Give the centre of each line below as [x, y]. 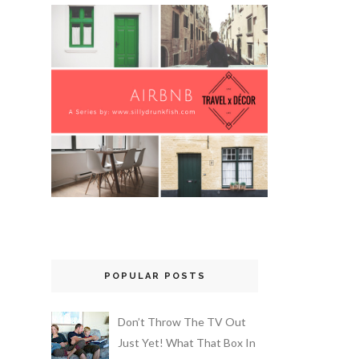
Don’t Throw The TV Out [182, 322]
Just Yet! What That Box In [186, 343]
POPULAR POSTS [155, 276]
